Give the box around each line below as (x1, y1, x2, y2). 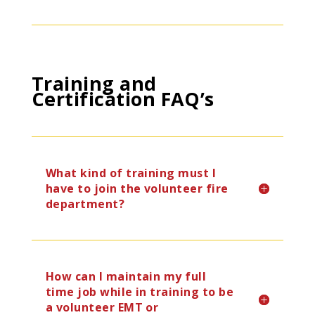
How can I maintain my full (45, 269, 207, 284)
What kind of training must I (45, 165, 217, 181)
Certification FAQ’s (31, 86, 214, 112)
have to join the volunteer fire (45, 181, 229, 196)
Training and (31, 70, 157, 96)
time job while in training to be (45, 284, 234, 300)
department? (45, 196, 125, 212)
